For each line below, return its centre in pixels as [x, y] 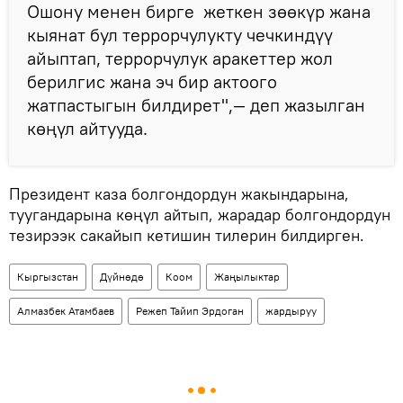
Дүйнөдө [122, 277]
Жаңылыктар [247, 277]
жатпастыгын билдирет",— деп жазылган [196, 105]
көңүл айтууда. [87, 129]
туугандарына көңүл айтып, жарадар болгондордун [200, 215]
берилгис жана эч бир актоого [152, 82]
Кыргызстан [48, 277]
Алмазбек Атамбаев [66, 311]
